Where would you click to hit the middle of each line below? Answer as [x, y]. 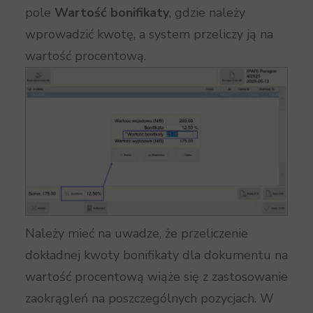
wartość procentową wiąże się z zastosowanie [156, 277]
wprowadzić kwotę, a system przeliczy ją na [149, 35]
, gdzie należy [207, 13]
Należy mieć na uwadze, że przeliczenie [137, 234]
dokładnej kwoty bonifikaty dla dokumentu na [156, 255]
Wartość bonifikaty [112, 13]
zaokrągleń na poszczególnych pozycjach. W [150, 299]
